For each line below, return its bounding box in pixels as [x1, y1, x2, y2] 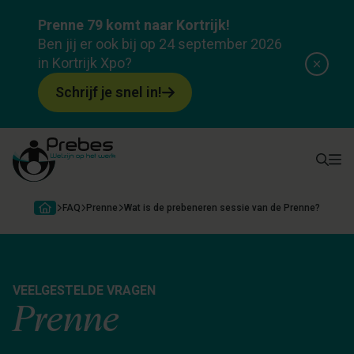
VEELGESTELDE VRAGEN [13, 283, 156, 298]
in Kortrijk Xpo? [38, 55, 132, 71]
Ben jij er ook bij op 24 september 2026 [38, 36, 282, 52]
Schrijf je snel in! [55, 84, 162, 100]
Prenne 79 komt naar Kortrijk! [38, 17, 230, 33]
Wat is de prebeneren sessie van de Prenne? [123, 202, 320, 213]
